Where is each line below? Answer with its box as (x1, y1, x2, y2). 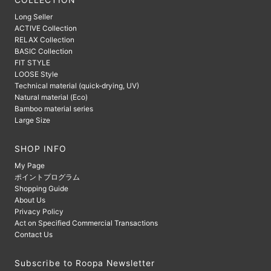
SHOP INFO (15, 144, 67, 154)
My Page (15, 161, 45, 171)
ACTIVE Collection (15, 24, 77, 33)
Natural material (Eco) (15, 93, 88, 102)
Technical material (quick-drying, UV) (15, 81, 140, 91)
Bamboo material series (15, 104, 94, 114)
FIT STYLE (15, 58, 51, 68)
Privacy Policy (15, 207, 64, 217)
